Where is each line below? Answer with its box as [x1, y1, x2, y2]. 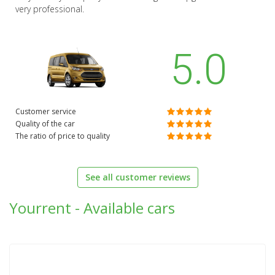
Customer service [15, 106, 76, 117]
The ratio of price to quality [15, 131, 110, 142]
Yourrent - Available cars [9, 198, 175, 219]
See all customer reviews [85, 171, 190, 184]
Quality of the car [15, 118, 75, 130]
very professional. [15, 3, 84, 15]
